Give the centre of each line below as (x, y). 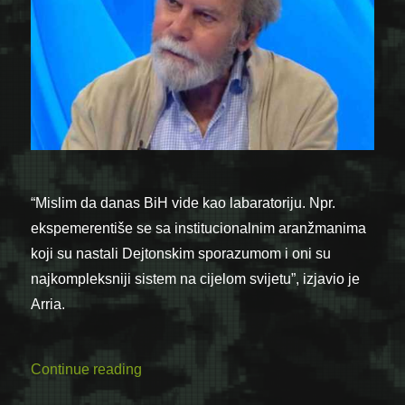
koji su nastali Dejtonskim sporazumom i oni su (181, 253)
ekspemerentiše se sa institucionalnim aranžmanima (199, 228)
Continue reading (87, 370)
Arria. (48, 304)
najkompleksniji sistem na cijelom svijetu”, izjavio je (196, 278)
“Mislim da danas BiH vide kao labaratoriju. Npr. (184, 202)
